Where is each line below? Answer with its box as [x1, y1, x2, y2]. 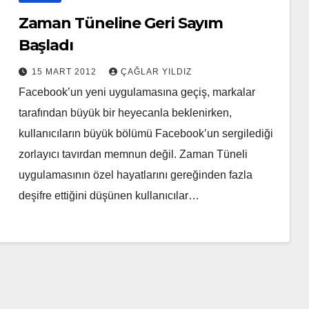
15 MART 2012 [31, 67, 99, 77]
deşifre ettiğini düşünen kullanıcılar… [18, 190, 199, 202]
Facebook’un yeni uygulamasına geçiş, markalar [18, 86, 255, 99]
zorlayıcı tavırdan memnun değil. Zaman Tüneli [18, 148, 248, 161]
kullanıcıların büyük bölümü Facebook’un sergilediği [18, 128, 273, 140]
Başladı [18, 36, 73, 55]
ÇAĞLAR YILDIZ [120, 67, 192, 77]
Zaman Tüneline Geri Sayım [18, 14, 223, 33]
